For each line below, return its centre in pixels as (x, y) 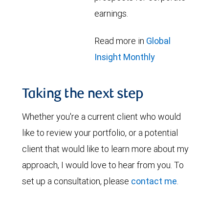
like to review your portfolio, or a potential (100, 133)
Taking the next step (83, 95)
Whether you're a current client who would (101, 117)
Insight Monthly (125, 57)
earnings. (111, 13)
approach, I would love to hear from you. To (103, 165)
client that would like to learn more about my (105, 149)
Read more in (120, 41)
